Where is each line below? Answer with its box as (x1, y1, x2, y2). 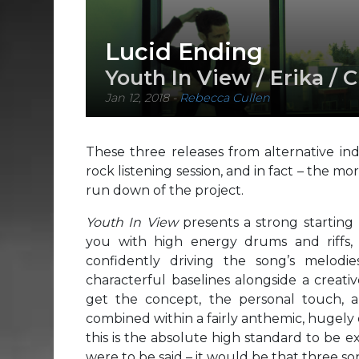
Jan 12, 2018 (105, 91, 169, 106)
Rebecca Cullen (179, 91, 270, 106)
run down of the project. (86, 183, 244, 198)
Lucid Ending (105, 38, 263, 67)
